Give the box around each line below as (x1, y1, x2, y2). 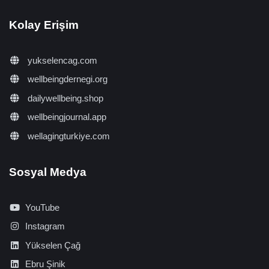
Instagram (25, 221, 65, 232)
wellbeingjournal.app (25, 112, 106, 122)
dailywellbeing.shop (25, 92, 103, 103)
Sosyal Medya (9, 165, 86, 178)
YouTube (25, 202, 59, 213)
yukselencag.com (25, 55, 97, 65)
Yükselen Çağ (25, 240, 80, 250)
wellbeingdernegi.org (25, 74, 107, 85)
